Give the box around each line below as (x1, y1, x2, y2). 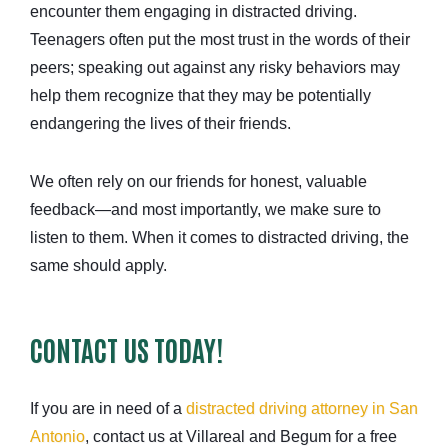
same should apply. (30, 257, 167, 275)
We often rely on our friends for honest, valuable (30, 173, 367, 191)
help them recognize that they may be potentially (30, 87, 371, 105)
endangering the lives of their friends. (30, 115, 291, 133)
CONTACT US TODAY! (30, 331, 223, 368)
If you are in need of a (30, 400, 186, 418)
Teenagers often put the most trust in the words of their (30, 31, 410, 49)
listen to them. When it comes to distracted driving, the (30, 229, 409, 247)
